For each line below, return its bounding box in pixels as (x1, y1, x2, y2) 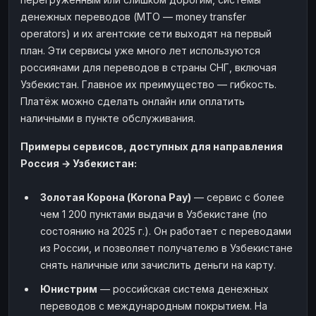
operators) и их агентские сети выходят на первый (20, 27, 272, 39)
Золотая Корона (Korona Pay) (40, 190, 191, 203)
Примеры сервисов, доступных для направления (20, 140, 283, 152)
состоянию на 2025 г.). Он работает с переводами (40, 224, 291, 237)
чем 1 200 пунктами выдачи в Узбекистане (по (40, 207, 267, 220)
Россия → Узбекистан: (20, 157, 137, 169)
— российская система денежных (97, 282, 269, 295)
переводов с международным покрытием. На (40, 299, 267, 312)
